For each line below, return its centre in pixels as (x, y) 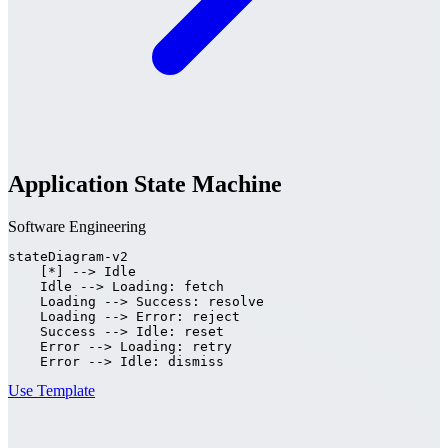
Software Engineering (77, 227)
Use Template (51, 391)
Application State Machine (145, 184)
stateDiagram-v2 (68, 257)
